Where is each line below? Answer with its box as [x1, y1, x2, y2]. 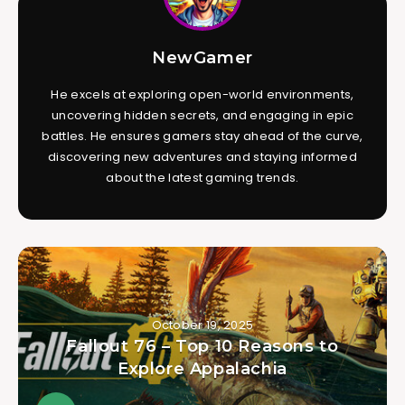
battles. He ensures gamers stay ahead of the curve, [42, 127, 363, 145]
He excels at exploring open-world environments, [51, 85, 354, 103]
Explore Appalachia [118, 358, 287, 379]
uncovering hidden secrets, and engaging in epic [51, 106, 354, 124]
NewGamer [152, 47, 253, 68]
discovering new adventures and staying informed [47, 147, 358, 165]
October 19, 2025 [151, 316, 254, 334]
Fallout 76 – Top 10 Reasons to [66, 335, 339, 356]
